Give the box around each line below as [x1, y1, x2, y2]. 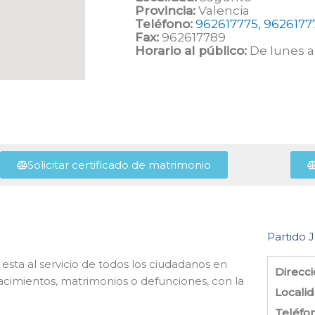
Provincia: [135, 4, 195, 18]
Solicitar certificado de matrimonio [27, 158, 211, 172]
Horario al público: [135, 44, 247, 58]
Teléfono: [135, 17, 193, 31]
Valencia [195, 4, 250, 18]
